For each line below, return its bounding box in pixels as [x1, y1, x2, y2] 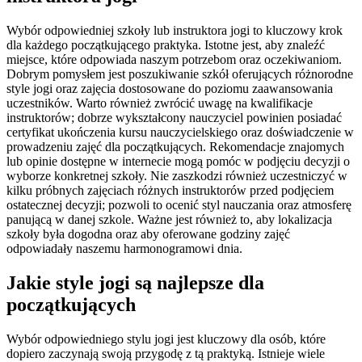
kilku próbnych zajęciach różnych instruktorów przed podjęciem [6, 183, 334, 198]
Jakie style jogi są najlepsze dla [6, 272, 264, 294]
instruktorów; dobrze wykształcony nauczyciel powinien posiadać [6, 111, 342, 125]
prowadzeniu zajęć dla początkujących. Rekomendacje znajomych [6, 140, 344, 154]
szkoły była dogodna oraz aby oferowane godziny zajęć [6, 227, 290, 242]
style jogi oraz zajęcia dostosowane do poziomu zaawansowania [6, 82, 333, 96]
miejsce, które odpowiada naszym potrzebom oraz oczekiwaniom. [6, 53, 342, 67]
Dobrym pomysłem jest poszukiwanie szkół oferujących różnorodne [6, 67, 353, 82]
